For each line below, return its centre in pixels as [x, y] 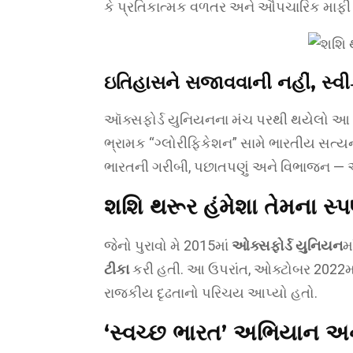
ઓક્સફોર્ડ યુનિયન [287, 245]
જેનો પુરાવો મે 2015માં [168, 245]
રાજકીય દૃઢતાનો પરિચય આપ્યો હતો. [211, 293]
